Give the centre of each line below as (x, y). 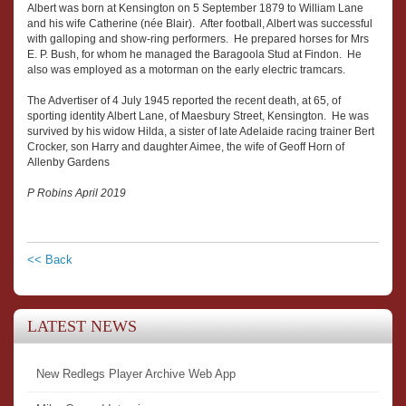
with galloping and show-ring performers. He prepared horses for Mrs (198, 39)
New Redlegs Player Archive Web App (136, 374)
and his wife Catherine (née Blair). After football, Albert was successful (200, 24)
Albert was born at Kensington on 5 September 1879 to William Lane (195, 9)
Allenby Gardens (68, 163)
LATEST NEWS (82, 327)
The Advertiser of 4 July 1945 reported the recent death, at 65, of (184, 101)
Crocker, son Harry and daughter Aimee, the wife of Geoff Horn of (186, 147)
